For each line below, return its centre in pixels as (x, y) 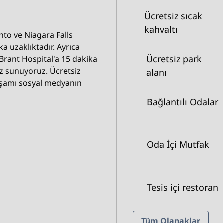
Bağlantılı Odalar (182, 102)
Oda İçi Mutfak (178, 144)
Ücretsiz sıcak (173, 16)
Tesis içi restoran (182, 187)
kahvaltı (161, 29)
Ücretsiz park (174, 59)
